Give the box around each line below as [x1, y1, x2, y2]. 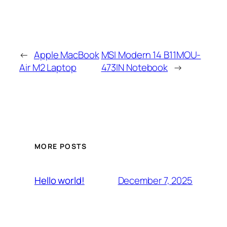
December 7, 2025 [118, 173, 193, 187]
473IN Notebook [101, 60, 168, 74]
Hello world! [34, 174, 85, 187]
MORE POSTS [34, 141, 87, 152]
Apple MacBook [33, 48, 99, 61]
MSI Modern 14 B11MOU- [101, 48, 201, 61]
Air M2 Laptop [19, 60, 77, 74]
